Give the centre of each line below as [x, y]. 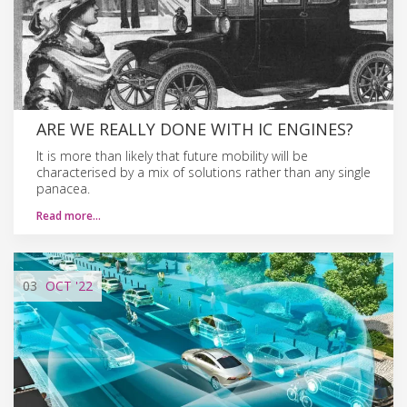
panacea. [63, 188]
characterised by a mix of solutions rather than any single [203, 172]
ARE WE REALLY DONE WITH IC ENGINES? [195, 129]
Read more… [69, 215]
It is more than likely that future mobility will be [172, 155]
